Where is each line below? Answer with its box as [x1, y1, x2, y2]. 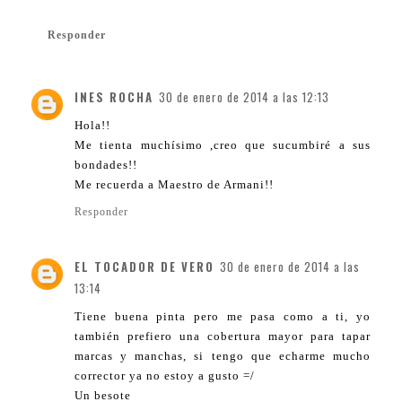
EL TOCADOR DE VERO [74, 257, 214, 275]
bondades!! [74, 157, 137, 171]
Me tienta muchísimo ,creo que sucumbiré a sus [74, 137, 371, 152]
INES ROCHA [74, 87, 153, 106]
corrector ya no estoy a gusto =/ [74, 368, 255, 382]
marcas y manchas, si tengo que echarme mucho [74, 348, 371, 363]
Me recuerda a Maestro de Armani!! [74, 177, 274, 191]
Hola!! [74, 118, 110, 132]
